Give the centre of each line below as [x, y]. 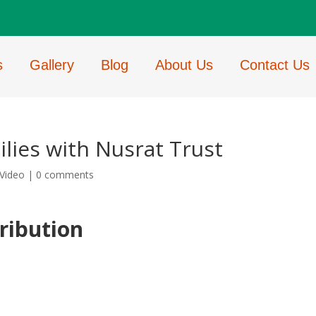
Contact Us [275, 65]
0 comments [65, 175]
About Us [184, 65]
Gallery [52, 65]
